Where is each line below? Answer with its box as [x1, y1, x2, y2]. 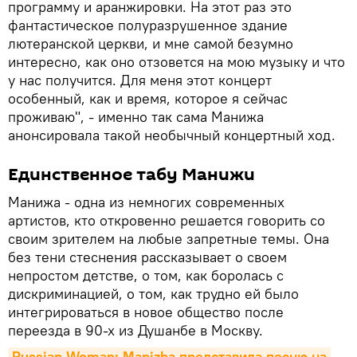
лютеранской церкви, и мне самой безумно [8, 33, 293, 53]
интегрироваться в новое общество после [8, 302, 284, 321]
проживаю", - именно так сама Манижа [8, 107, 264, 126]
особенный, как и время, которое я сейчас [8, 88, 288, 108]
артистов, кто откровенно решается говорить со [8, 210, 325, 229]
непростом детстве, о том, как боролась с [8, 265, 284, 284]
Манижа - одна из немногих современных [8, 192, 284, 211]
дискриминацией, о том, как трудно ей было [8, 284, 299, 303]
